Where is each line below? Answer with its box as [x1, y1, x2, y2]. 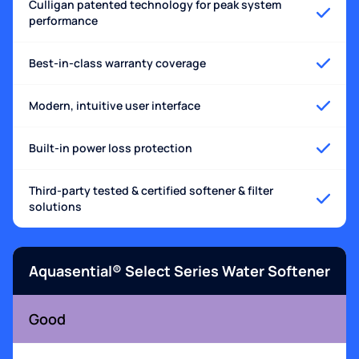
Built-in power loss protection [29, 140, 192, 156]
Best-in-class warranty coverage [29, 55, 206, 71]
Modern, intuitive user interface [29, 98, 200, 114]
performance [29, 13, 98, 29]
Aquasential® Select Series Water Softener [29, 261, 330, 281]
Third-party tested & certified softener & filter [29, 183, 273, 199]
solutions [29, 199, 82, 215]
